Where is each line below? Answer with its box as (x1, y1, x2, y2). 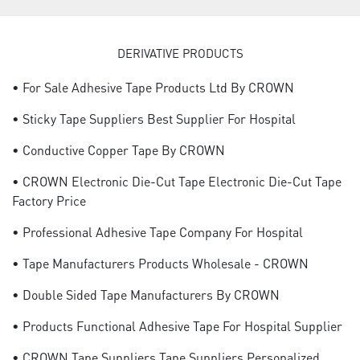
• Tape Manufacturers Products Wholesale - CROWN (12, 255, 309, 272)
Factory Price (12, 192, 86, 209)
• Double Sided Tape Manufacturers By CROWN (12, 286, 280, 303)
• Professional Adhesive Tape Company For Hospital (12, 223, 303, 240)
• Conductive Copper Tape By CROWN (12, 141, 225, 158)
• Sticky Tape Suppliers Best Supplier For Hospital (12, 110, 296, 127)
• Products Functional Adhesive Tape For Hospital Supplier (12, 317, 342, 334)
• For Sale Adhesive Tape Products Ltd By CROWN (12, 79, 294, 96)
